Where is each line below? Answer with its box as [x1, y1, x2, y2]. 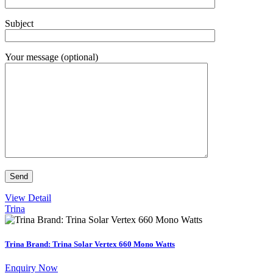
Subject [5, 18, 34, 29]
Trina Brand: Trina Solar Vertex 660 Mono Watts [5, 239, 175, 249]
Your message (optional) [5, 52, 98, 63]
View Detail [5, 193, 51, 204]
